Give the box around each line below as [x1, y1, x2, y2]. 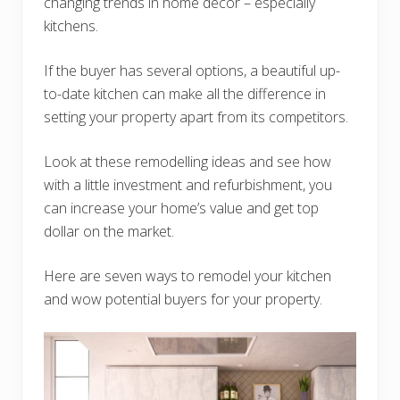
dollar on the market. [44, 221, 178, 241]
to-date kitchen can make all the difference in [44, 83, 326, 104]
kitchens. [44, 15, 98, 36]
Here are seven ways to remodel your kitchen [44, 265, 331, 286]
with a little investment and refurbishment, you [44, 174, 332, 195]
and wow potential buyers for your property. [44, 288, 326, 309]
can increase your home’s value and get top [44, 197, 319, 218]
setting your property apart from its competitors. [44, 106, 352, 127]
